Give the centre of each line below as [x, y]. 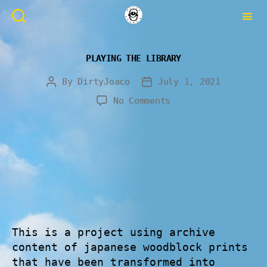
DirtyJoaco [104, 82]
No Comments [142, 101]
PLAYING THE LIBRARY [133, 58]
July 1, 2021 [189, 82]
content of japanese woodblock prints [130, 247]
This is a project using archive [114, 232]
